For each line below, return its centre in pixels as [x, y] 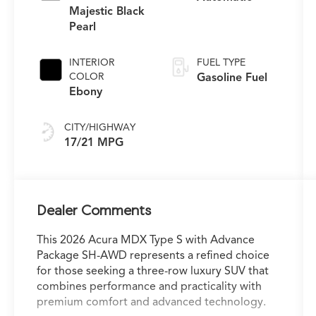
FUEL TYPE [221, 62]
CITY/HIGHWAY [100, 127]
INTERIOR [92, 62]
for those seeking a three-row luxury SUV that [153, 271]
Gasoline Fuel [232, 77]
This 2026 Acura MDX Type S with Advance [146, 240]
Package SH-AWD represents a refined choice [153, 256]
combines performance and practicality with [150, 287]
